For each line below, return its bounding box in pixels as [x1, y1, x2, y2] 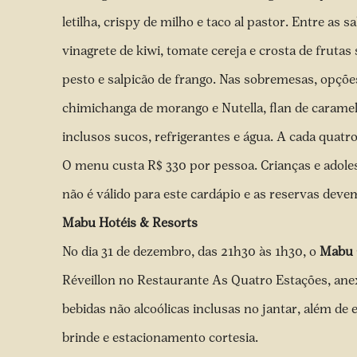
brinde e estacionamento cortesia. [62, 330, 261, 345]
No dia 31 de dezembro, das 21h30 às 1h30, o [62, 244, 320, 259]
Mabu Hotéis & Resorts [62, 215, 198, 230]
